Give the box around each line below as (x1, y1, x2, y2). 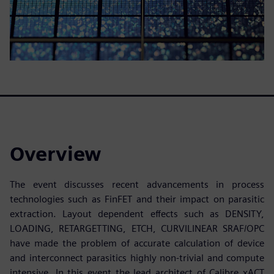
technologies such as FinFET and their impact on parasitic (10, 193, 264, 205)
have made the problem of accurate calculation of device (10, 237, 264, 249)
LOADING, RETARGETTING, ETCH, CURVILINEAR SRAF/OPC (10, 222, 264, 234)
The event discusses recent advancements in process (10, 178, 264, 190)
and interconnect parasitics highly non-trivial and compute (10, 251, 264, 264)
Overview (10, 141, 102, 166)
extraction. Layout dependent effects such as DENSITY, (10, 207, 264, 220)
